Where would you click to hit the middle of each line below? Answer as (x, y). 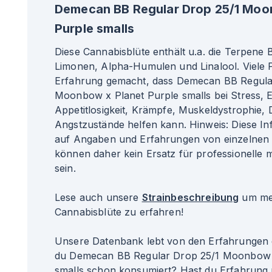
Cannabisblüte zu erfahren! (119, 212)
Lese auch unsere (98, 197)
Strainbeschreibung (190, 197)
